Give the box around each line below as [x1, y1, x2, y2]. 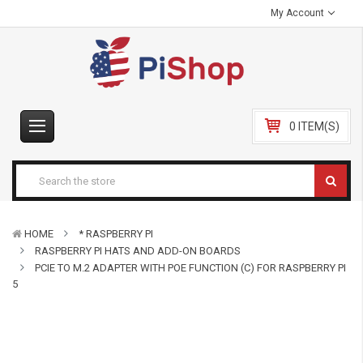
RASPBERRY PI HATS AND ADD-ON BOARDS [35, 245, 241, 257]
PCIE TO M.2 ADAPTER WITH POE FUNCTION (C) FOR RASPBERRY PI [35, 262, 346, 274]
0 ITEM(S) [289, 120, 340, 133]
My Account [271, 7, 327, 19]
